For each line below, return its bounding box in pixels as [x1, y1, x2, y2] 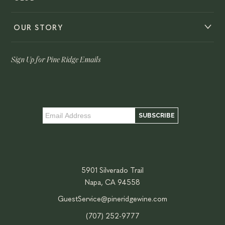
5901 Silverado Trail [81, 164, 144, 175]
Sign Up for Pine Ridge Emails [11, 56, 101, 64]
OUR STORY [14, 22, 63, 32]
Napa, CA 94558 [85, 176, 140, 187]
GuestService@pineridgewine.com [58, 193, 167, 204]
